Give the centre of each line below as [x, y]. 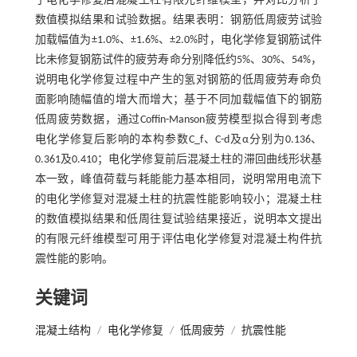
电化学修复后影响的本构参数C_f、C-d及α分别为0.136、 [178, 139]
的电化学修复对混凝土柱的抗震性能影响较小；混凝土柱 [178, 199]
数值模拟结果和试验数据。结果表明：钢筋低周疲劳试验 [178, 20]
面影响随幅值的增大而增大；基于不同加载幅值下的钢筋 [178, 100]
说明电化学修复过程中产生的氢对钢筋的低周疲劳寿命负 [178, 80]
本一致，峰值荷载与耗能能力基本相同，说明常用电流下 [178, 179]
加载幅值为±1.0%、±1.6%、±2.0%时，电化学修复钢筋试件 [178, 40]
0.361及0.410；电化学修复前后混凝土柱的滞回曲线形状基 [178, 159]
